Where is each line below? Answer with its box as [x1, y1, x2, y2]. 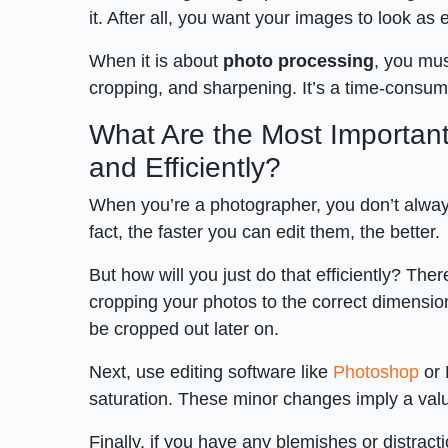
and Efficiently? [89, 151, 282, 183]
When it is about [89, 50, 224, 71]
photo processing [223, 50, 375, 71]
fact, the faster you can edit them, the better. [89, 221, 441, 242]
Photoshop [333, 361, 420, 382]
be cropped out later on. [89, 318, 280, 339]
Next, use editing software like [89, 361, 334, 382]
